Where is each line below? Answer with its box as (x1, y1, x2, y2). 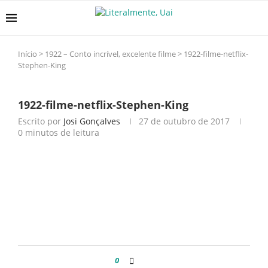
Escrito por (18, 115, 63, 127)
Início (18, 48, 37, 59)
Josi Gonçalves (63, 115, 120, 127)
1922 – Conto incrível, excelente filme (45, 48, 176, 59)
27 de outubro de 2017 (139, 115, 230, 127)
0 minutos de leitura (18, 127, 99, 138)
